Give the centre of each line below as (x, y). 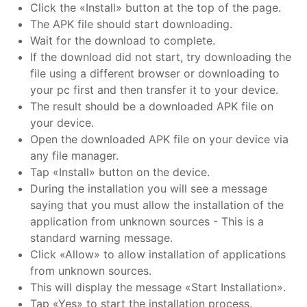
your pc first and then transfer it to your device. (154, 90)
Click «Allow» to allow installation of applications (158, 254)
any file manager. (74, 156)
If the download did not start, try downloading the (161, 57)
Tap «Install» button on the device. (120, 172)
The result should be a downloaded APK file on (152, 106)
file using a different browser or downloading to (155, 73)
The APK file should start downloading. (131, 24)
